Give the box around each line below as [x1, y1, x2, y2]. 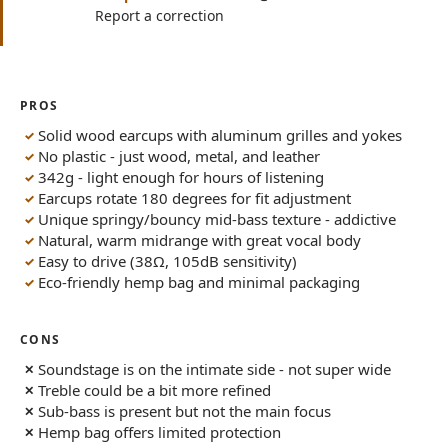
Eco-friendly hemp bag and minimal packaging [38, 272, 361, 293]
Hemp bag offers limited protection [38, 422, 282, 443]
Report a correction [95, 5, 224, 25]
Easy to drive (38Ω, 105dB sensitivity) [38, 251, 298, 272]
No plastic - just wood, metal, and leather [38, 146, 321, 167]
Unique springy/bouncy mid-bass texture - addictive [38, 209, 397, 230]
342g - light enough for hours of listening [38, 167, 325, 188]
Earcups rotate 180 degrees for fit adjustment [38, 188, 352, 209]
